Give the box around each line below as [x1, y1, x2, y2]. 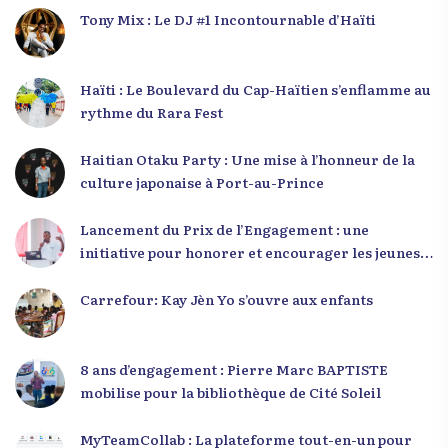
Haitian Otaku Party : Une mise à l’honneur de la [80, 148, 415, 169]
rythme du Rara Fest [80, 101, 223, 122]
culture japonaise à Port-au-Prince [80, 171, 324, 192]
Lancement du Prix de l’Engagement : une [80, 218, 369, 239]
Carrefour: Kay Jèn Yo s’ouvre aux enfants [80, 288, 373, 309]
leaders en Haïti [80, 264, 192, 285]
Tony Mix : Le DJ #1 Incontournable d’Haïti [80, 8, 376, 29]
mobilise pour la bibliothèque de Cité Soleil [80, 381, 381, 402]
